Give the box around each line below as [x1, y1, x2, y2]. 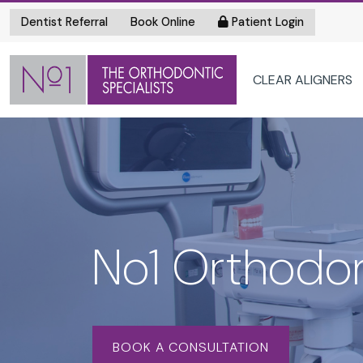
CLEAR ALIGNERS [253, 71, 352, 88]
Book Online [130, 15, 195, 29]
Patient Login [228, 15, 304, 29]
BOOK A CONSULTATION [113, 338, 269, 356]
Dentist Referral [21, 15, 108, 29]
